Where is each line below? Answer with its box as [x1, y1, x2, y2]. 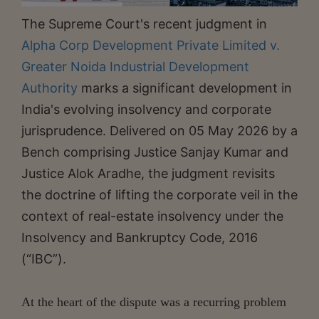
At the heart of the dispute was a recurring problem [21, 294, 286, 309]
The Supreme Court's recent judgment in [21, 16, 267, 31]
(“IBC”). [21, 251, 66, 266]
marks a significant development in [78, 80, 292, 95]
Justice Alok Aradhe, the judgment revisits [21, 165, 275, 181]
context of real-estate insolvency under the [21, 208, 283, 224]
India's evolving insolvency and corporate [21, 101, 271, 117]
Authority [21, 80, 78, 95]
